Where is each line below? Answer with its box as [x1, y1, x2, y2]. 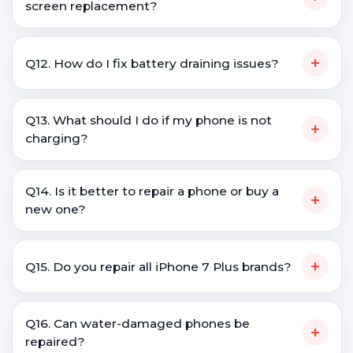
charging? [25, 131, 88, 146]
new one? [25, 202, 86, 217]
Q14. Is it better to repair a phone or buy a [25, 184, 279, 199]
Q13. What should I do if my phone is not [25, 113, 272, 128]
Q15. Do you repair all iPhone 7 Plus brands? [25, 258, 292, 274]
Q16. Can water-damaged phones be [25, 316, 250, 331]
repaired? [25, 334, 85, 349]
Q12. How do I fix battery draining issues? [25, 55, 279, 71]
